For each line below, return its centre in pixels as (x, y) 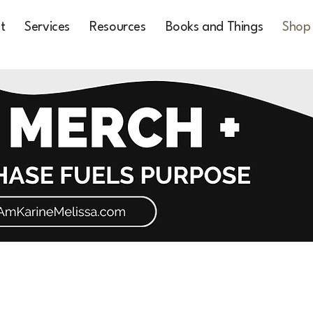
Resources (118, 27)
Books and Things (214, 27)
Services (48, 27)
